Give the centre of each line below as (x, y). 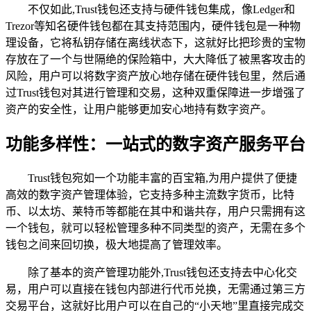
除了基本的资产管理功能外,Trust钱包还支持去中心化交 (162, 272)
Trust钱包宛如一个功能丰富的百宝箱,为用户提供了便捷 (162, 178)
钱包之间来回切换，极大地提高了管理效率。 (117, 244)
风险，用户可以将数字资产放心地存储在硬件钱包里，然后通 (155, 76)
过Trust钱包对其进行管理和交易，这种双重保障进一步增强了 (155, 92)
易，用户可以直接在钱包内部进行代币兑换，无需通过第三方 (155, 289)
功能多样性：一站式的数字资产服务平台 (155, 144)
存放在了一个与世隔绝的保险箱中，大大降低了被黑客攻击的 (155, 59)
